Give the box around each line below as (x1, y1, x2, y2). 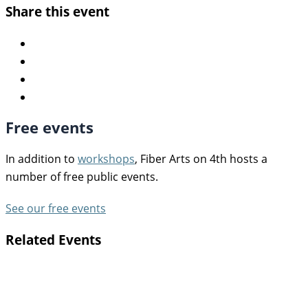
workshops (78, 151, 135, 167)
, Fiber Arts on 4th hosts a (135, 151, 267, 167)
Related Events (5, 231, 101, 249)
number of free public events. (5, 169, 158, 185)
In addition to (5, 151, 78, 167)
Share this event (5, 3, 109, 21)
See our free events (5, 201, 106, 217)
